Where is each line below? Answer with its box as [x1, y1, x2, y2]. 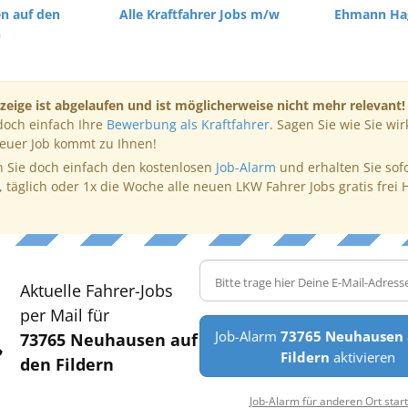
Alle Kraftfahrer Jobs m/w [118, 5, 280, 23]
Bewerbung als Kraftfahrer [106, 116, 270, 133]
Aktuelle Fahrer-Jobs [19, 280, 173, 301]
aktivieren [329, 348, 395, 366]
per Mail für [19, 304, 109, 326]
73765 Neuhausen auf [19, 329, 198, 351]
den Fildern [19, 353, 114, 375]
